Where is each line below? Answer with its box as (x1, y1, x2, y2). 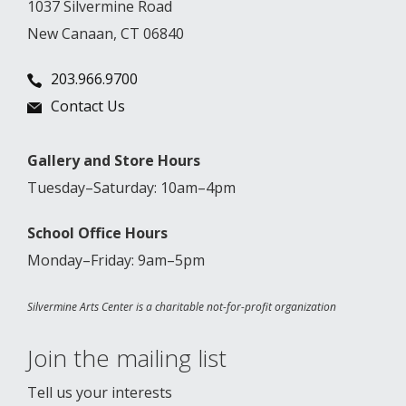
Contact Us (51, 96, 125, 117)
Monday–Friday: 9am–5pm (27, 250, 205, 271)
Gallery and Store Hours (27, 150, 200, 171)
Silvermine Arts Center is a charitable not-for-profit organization (27, 299, 336, 315)
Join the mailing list (27, 342, 227, 375)
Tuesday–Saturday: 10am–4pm (27, 178, 236, 198)
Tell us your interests (27, 382, 172, 403)
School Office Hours (27, 223, 168, 244)
